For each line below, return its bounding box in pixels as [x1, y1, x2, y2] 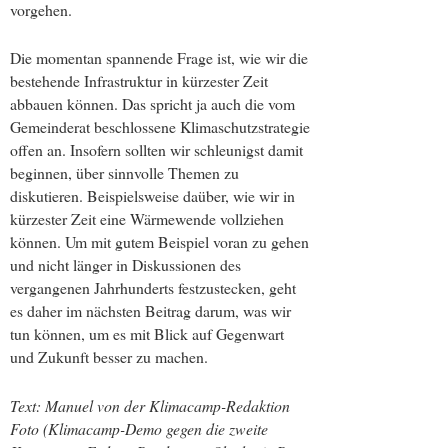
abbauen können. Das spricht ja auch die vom [10, 93, 295, 115]
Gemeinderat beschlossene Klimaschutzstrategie [10, 116, 310, 138]
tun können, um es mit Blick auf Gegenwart [10, 323, 284, 345]
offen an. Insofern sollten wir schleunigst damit [10, 139, 303, 161]
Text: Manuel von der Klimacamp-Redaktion [10, 394, 290, 416]
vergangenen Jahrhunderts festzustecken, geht [10, 277, 296, 299]
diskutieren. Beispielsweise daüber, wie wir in [10, 185, 295, 207]
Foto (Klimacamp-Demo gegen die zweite [10, 417, 268, 439]
